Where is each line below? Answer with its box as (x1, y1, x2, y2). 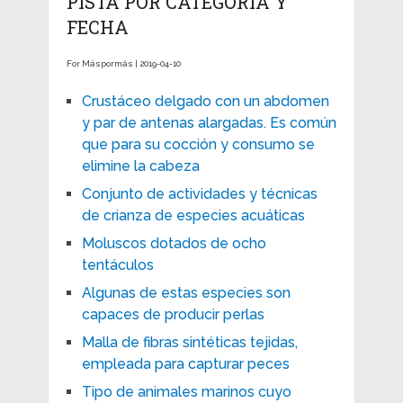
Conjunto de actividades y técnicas (81, 184, 318, 202)
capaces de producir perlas (81, 305, 264, 323)
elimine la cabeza (81, 157, 200, 175)
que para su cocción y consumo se (81, 135, 315, 153)
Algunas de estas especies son (81, 283, 291, 301)
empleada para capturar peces (81, 354, 290, 372)
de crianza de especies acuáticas (81, 206, 305, 224)
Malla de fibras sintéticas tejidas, (81, 333, 298, 351)
